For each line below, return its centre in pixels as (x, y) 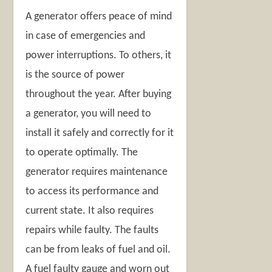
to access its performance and (92, 191)
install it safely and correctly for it (100, 133)
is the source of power (75, 75)
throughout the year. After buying (99, 94)
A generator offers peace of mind (99, 16)
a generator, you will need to (89, 114)
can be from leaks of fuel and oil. (98, 250)
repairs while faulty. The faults (92, 230)
